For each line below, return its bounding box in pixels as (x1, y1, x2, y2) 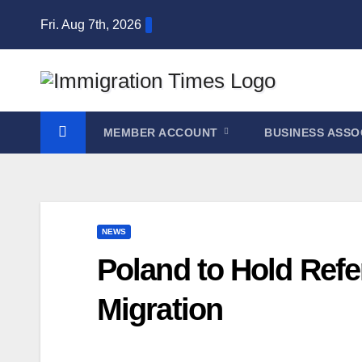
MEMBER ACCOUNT (103, 125, 221, 139)
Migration (97, 292, 222, 326)
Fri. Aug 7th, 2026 (40, 17, 141, 32)
